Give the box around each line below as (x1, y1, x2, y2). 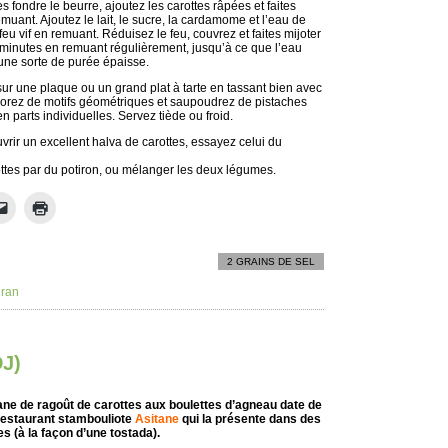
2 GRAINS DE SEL (227, 256, 315, 267)
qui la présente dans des (179, 412, 321, 426)
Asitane (135, 412, 179, 426)
